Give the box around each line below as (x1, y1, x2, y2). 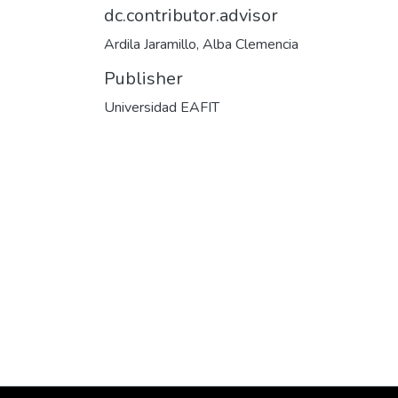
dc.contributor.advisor (104, 4, 278, 28)
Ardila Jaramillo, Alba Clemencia (104, 35, 298, 54)
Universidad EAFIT (104, 98, 219, 117)
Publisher (104, 67, 183, 91)
